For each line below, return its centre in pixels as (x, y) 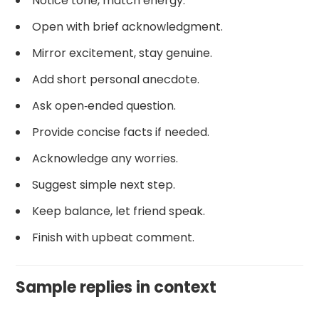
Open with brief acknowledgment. (128, 26)
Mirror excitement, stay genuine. (122, 53)
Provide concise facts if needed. (121, 132)
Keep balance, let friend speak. (119, 211)
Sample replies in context (116, 287)
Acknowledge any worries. (105, 158)
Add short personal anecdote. (116, 79)
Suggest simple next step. (104, 184)
